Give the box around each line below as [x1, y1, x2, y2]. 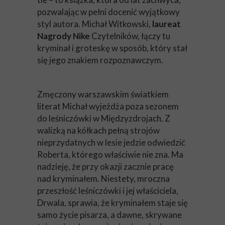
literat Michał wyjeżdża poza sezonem [37, 101, 179, 111]
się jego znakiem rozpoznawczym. [37, 55, 163, 65]
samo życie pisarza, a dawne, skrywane [37, 209, 182, 220]
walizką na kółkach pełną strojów [37, 125, 160, 136]
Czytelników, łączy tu [90, 31, 170, 41]
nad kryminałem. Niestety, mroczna [37, 173, 170, 184]
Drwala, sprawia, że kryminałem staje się [37, 197, 188, 208]
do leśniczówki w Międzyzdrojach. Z [37, 113, 170, 124]
